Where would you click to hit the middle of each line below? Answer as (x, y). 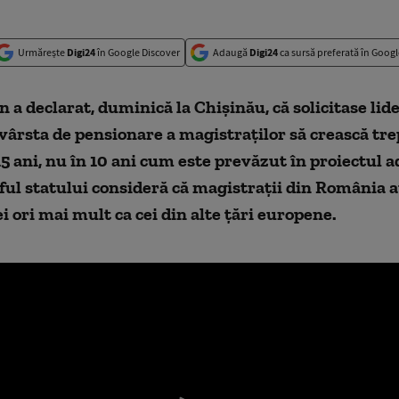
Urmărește (42, 52)
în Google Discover (138, 52)
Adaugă (231, 52)
